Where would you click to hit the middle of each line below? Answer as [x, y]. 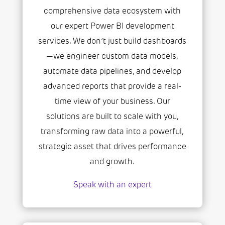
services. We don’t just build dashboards [113, 41]
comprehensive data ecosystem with [113, 11]
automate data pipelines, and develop [113, 71]
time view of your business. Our [112, 101]
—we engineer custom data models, [113, 56]
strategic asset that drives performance [112, 147]
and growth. [113, 162]
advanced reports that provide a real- [113, 86]
